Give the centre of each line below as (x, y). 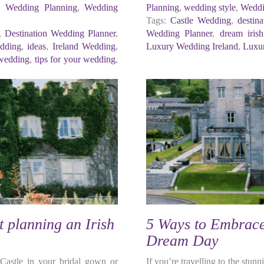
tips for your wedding (75, 59)
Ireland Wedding (84, 46)
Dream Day (182, 241)
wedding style (209, 7)
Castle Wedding (200, 20)
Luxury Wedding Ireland (192, 46)
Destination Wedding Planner (60, 33)
